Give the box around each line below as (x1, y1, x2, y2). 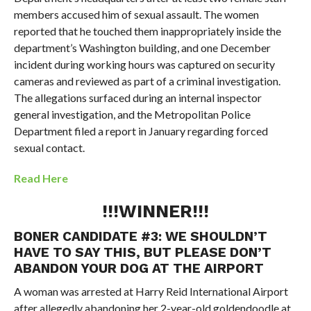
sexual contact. (13, 140, 85, 154)
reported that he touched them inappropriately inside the (13, 24, 281, 37)
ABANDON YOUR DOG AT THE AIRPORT (13, 260, 264, 276)
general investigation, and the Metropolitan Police (13, 107, 251, 121)
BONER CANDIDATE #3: (13, 228, 165, 244)
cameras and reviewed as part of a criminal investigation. (13, 74, 280, 87)
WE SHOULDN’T (165, 228, 267, 244)
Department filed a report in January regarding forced (13, 124, 268, 137)
